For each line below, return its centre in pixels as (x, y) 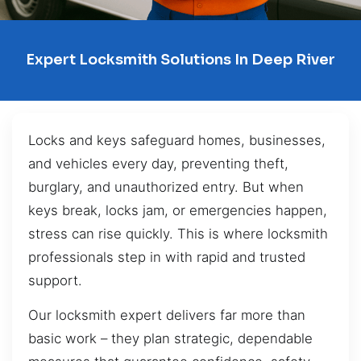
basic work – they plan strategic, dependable (170, 339)
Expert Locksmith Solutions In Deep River (180, 60)
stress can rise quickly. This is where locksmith (178, 233)
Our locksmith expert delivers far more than (167, 315)
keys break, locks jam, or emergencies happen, (178, 210)
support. (55, 280)
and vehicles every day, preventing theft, (158, 163)
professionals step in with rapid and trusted (167, 257)
